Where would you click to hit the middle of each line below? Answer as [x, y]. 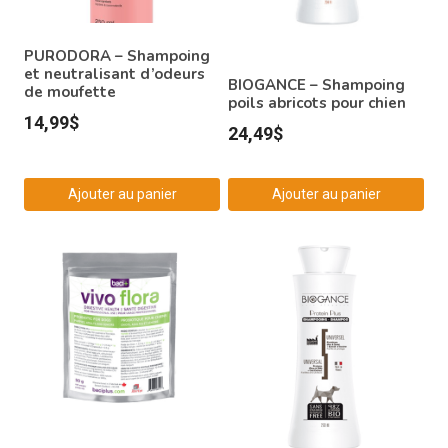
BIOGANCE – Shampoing [316, 84]
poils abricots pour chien [317, 102]
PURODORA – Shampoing [117, 55]
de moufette [70, 91]
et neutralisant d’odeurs [114, 73]
